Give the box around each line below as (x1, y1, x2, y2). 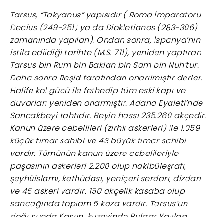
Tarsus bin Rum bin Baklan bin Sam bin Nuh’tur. (10, 59, 199, 71)
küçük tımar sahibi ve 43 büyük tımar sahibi (10, 135, 186, 146)
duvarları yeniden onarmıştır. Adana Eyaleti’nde (10, 97, 203, 108)
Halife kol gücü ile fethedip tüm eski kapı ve (10, 84, 186, 96)
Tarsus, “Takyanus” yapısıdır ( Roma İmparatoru (10, 9, 201, 20)
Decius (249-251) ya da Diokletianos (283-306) (10, 21, 198, 33)
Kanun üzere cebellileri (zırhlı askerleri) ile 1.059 (10, 122, 200, 134)
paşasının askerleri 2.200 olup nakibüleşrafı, (10, 160, 186, 171)
